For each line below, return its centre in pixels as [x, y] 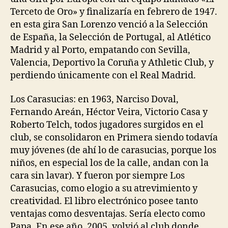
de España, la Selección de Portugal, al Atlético [110, 37]
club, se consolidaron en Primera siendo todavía [114, 138]
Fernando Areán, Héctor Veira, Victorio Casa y [109, 112]
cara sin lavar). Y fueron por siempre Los [97, 176]
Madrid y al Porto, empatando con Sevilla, [100, 50]
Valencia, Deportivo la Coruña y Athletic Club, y [112, 63]
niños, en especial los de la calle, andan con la [109, 163]
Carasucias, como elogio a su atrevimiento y [104, 189]
